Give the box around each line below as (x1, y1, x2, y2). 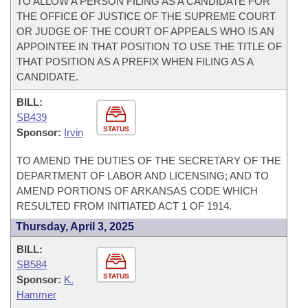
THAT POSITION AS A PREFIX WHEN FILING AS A (16, 56, 254, 67)
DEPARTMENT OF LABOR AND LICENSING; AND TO (16, 170, 269, 181)
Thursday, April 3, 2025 (16, 221, 134, 232)
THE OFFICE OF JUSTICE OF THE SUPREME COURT (16, 10, 276, 22)
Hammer (16, 289, 56, 300)
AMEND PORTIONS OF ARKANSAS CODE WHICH (16, 185, 258, 197)
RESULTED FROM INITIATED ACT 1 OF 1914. (16, 200, 232, 212)
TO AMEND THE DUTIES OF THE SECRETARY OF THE (16, 155, 281, 166)
